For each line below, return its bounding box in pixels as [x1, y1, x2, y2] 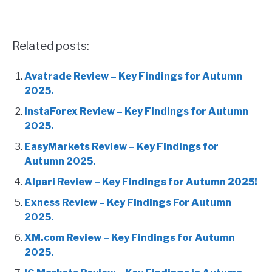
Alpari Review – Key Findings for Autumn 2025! [24, 175, 257, 188]
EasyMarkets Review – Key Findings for [24, 140, 219, 152]
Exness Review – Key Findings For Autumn [24, 196, 231, 208]
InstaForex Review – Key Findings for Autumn [24, 105, 248, 117]
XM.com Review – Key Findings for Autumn [24, 231, 235, 243]
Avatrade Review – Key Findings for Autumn [24, 70, 242, 82]
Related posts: [12, 38, 89, 53]
